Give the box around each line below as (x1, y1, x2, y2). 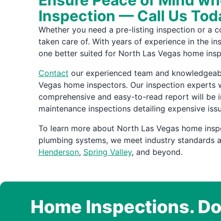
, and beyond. (131, 147, 183, 157)
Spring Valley (83, 147, 132, 157)
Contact (38, 68, 69, 78)
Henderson (38, 147, 79, 157)
